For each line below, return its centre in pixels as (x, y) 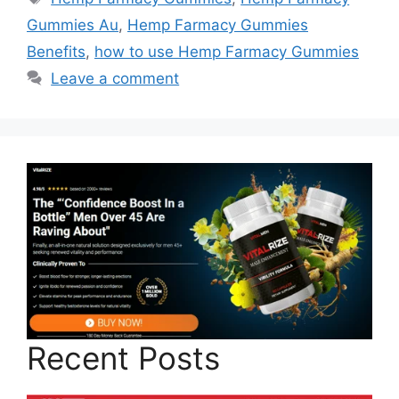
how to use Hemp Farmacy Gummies (227, 52)
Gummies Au (73, 25)
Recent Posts (123, 358)
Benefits (56, 52)
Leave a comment (115, 79)
